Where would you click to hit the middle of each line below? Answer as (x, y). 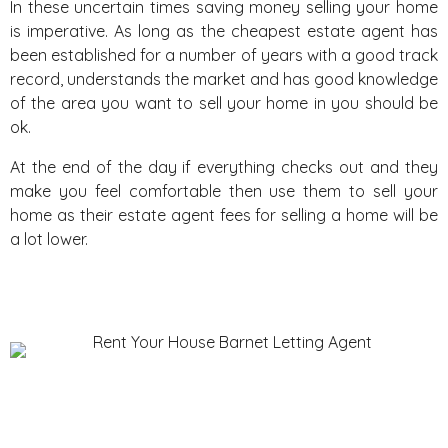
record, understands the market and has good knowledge (224, 79)
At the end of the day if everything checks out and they (224, 167)
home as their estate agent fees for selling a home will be (224, 215)
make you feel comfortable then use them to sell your (224, 191)
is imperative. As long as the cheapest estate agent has (224, 31)
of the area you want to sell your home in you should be (224, 103)
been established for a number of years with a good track (224, 55)
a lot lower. (49, 239)
